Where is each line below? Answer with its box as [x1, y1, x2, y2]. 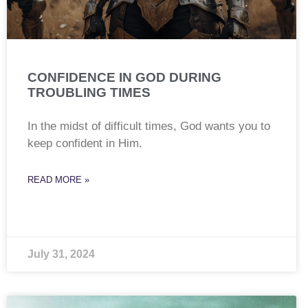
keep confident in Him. [27, 137, 142, 151]
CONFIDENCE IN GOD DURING [27, 70, 221, 85]
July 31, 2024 [27, 248, 95, 261]
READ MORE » [27, 175, 89, 186]
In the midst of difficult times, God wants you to [27, 120, 270, 133]
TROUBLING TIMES [27, 85, 151, 100]
